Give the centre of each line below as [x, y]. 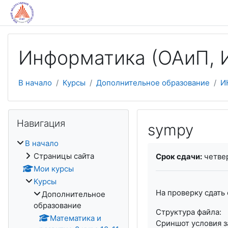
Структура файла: [188, 212]
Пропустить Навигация [50, 114]
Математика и [76, 218]
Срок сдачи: [179, 156]
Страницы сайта [64, 156]
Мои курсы [54, 169]
